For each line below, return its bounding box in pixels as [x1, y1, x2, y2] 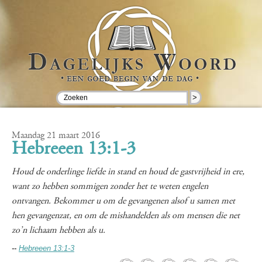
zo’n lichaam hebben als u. [12, 226, 105, 235]
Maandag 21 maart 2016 [12, 131, 100, 140]
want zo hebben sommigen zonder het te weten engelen [12, 182, 208, 191]
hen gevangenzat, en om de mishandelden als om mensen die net [12, 211, 240, 220]
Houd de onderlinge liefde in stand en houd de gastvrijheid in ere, [12, 167, 244, 177]
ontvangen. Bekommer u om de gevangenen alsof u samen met [12, 196, 235, 206]
